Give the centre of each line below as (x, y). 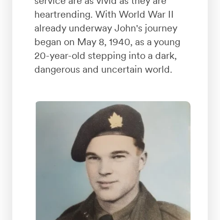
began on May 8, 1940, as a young (107, 42)
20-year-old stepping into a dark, (105, 56)
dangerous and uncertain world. (103, 69)
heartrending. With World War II (104, 14)
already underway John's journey (106, 28)
